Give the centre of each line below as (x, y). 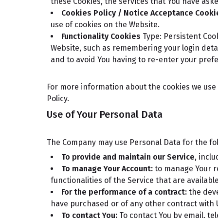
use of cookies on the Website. (105, 25)
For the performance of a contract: (124, 192)
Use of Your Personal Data (105, 114)
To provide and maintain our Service (128, 157)
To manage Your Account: (107, 169)
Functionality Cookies (101, 36)
